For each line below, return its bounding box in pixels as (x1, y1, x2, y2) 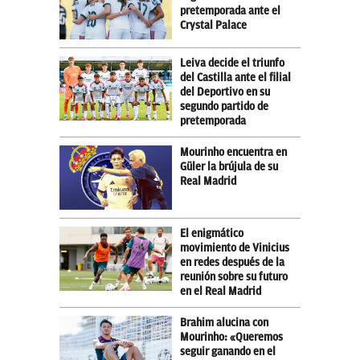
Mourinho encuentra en (180, 145, 287, 158)
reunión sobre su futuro (180, 270, 288, 283)
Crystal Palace (180, 18, 247, 31)
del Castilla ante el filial (180, 71, 291, 84)
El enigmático (180, 227, 243, 239)
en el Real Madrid (180, 284, 261, 297)
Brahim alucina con (180, 316, 268, 329)
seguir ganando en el (180, 345, 276, 358)
